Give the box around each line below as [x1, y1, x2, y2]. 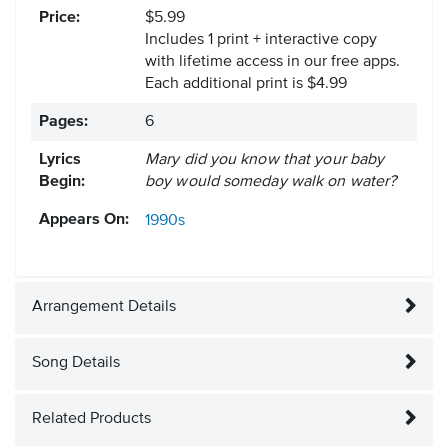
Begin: [39, 174, 85, 191]
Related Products [32, 411, 151, 428]
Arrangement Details [32, 299, 176, 316]
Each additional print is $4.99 [145, 76, 347, 93]
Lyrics [39, 152, 81, 169]
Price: [39, 10, 80, 27]
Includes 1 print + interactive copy [145, 32, 377, 49]
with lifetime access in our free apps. [145, 54, 400, 71]
